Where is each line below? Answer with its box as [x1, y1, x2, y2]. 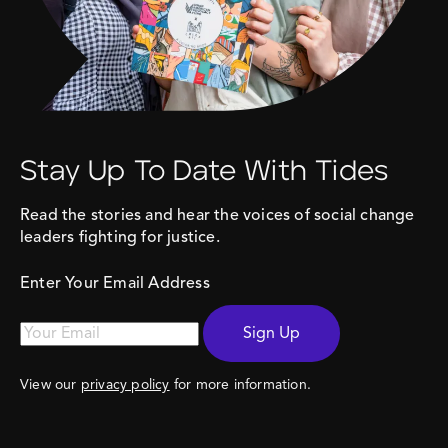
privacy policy [80, 378, 170, 393]
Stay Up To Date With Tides [20, 157, 389, 186]
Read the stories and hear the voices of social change [20, 207, 415, 224]
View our [20, 378, 81, 393]
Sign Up [243, 325, 301, 342]
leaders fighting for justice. [20, 229, 220, 246]
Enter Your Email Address [20, 275, 210, 292]
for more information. [169, 378, 312, 393]
